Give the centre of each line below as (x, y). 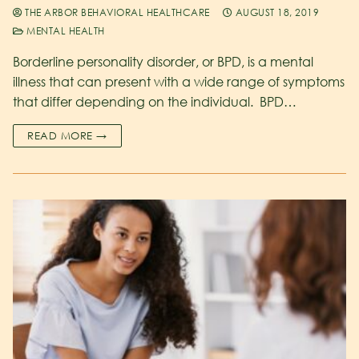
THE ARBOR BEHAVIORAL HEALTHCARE (116, 12)
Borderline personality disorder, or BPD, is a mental (163, 61)
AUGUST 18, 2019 (277, 12)
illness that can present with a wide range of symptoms (179, 81)
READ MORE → (67, 135)
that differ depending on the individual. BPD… (155, 101)
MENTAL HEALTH (64, 30)
